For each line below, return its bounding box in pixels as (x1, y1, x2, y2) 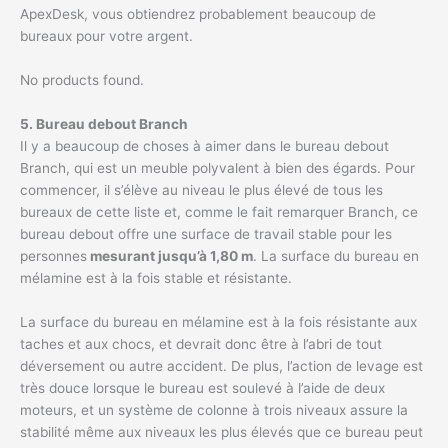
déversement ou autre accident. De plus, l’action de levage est (20, 357, 423, 374)
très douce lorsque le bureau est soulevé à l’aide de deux (20, 379, 385, 396)
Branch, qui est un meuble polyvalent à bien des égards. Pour (20, 160, 415, 177)
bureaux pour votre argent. (20, 28, 193, 45)
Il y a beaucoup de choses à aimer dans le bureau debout (20, 138, 389, 155)
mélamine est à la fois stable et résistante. (20, 270, 292, 287)
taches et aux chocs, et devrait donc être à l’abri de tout (20, 335, 382, 352)
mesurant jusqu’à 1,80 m (87, 248, 253, 265)
